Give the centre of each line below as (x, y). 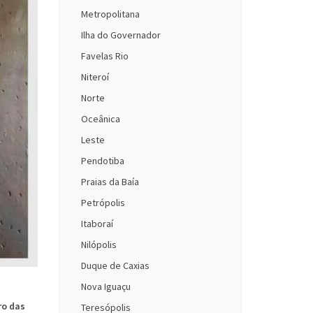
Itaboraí (97, 224)
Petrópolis (103, 203)
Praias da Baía (110, 182)
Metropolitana (110, 14)
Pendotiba (102, 161)
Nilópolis (99, 245)
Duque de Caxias (115, 265)
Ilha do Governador (121, 35)
